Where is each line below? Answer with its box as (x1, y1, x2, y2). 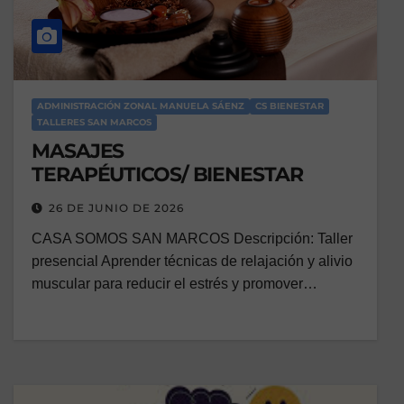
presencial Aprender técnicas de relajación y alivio (32, 253, 353, 270)
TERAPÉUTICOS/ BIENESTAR (32, 162, 303, 188)
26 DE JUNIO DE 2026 (49, 201, 184, 216)
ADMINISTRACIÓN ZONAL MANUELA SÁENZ (37, 100, 244, 113)
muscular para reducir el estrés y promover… (32, 276, 317, 292)
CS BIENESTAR (255, 100, 324, 113)
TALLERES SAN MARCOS (37, 116, 151, 129)
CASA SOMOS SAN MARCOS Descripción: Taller (32, 231, 353, 247)
